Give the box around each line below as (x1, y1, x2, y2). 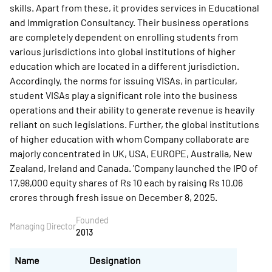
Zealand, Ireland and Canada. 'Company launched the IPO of (10, 162, 258, 174)
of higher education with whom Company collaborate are (10, 133, 250, 144)
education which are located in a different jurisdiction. (10, 60, 239, 72)
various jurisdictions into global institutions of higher (10, 46, 236, 57)
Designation (89, 254, 141, 266)
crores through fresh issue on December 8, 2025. (10, 191, 217, 203)
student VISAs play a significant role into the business (10, 89, 237, 101)
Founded (76, 215, 109, 225)
